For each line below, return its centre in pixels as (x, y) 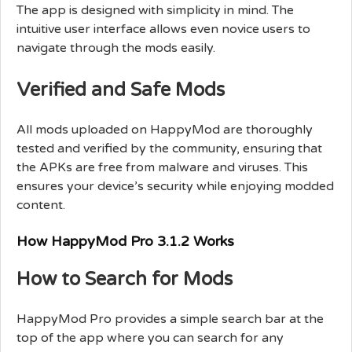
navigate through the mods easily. (116, 48)
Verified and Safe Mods (121, 90)
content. (41, 205)
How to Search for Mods (125, 279)
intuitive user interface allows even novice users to (163, 29)
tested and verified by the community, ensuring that (169, 148)
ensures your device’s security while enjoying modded (175, 186)
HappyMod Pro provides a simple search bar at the (170, 319)
